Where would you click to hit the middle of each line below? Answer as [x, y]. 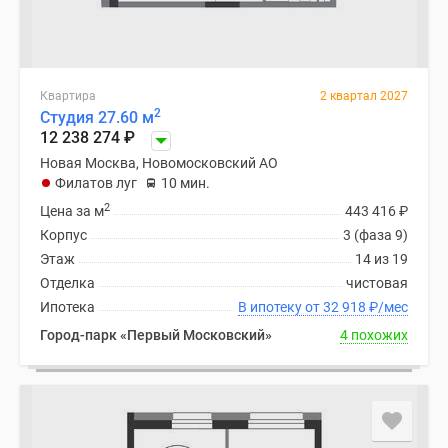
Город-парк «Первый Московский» [156, 335]
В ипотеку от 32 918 [346, 307]
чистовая [377, 283]
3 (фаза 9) [375, 235]
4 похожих [374, 335]
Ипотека [67, 307]
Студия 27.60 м [97, 117]
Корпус [63, 235]
